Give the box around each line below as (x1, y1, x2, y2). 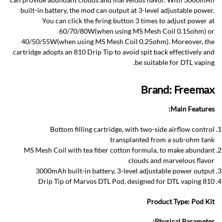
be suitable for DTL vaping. (135, 57, 215, 66)
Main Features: (170, 105, 215, 113)
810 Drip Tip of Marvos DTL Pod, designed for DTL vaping (203, 176, 215, 185)
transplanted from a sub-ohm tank (110, 135, 215, 144)
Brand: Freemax (141, 83, 215, 97)
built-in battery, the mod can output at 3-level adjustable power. (20, 5, 215, 14)
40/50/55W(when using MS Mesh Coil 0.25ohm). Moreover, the (21, 37, 215, 46)
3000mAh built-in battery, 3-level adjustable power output (36, 166, 215, 175)
